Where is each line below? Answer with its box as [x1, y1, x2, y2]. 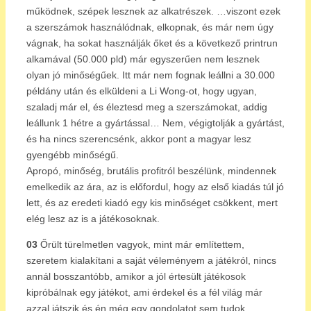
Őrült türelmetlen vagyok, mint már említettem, [37, 238, 244, 250]
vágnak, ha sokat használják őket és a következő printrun [26, 37, 278, 49]
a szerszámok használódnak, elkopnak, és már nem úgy [26, 21, 274, 33]
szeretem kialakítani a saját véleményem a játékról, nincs [26, 254, 276, 266]
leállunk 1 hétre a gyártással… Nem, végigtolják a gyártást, [26, 117, 285, 128]
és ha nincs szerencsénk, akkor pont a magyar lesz [26, 133, 251, 144]
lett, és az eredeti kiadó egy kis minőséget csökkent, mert [26, 196, 278, 208]
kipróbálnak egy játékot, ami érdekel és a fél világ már [26, 286, 262, 298]
